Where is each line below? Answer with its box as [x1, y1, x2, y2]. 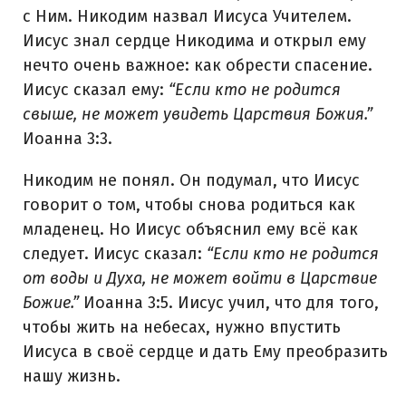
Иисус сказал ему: [23, 79, 169, 100]
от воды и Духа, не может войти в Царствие [23, 268, 377, 289]
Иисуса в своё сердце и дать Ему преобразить [23, 342, 388, 362]
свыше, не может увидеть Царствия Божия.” [23, 103, 372, 124]
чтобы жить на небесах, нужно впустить [23, 317, 341, 338]
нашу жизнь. [23, 366, 121, 387]
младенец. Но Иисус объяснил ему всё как [23, 219, 358, 240]
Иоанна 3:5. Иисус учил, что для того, [79, 293, 379, 314]
